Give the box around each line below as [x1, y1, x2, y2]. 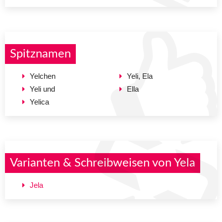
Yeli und [30, 84, 55, 93]
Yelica [30, 97, 49, 106]
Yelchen [30, 71, 55, 80]
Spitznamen [10, 48, 71, 60]
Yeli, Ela [127, 71, 153, 80]
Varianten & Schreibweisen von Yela [10, 157, 195, 169]
